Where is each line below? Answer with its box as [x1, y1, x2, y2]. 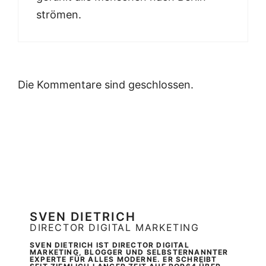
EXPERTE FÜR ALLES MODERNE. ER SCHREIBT [30, 255, 217, 264]
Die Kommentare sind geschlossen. [18, 78, 194, 91]
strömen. [36, 8, 81, 21]
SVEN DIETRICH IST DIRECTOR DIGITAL [30, 240, 189, 250]
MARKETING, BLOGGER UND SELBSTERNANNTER [30, 248, 229, 257]
